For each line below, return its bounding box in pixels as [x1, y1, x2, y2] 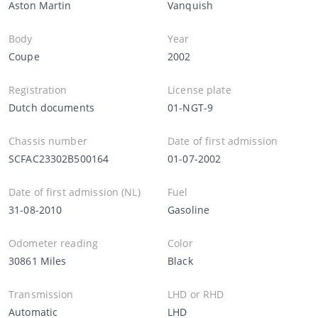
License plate [168, 82, 231, 97]
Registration [9, 82, 67, 97]
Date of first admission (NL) [9, 185, 141, 199]
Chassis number [9, 133, 87, 148]
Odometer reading [9, 236, 99, 250]
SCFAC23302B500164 [9, 151, 109, 165]
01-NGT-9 [168, 100, 214, 114]
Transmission [9, 287, 74, 301]
